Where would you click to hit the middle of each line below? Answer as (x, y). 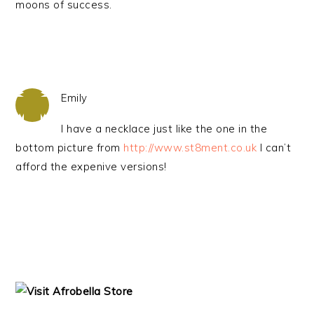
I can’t (274, 148)
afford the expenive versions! (91, 166)
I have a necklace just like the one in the (164, 129)
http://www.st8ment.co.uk (190, 148)
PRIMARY (51, 257)
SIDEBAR (50, 273)
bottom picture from (70, 148)
